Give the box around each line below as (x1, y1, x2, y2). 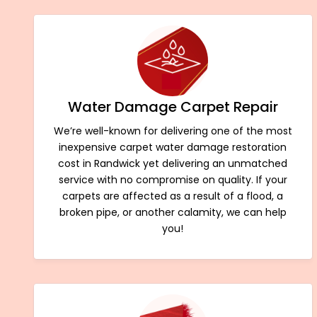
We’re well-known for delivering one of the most (53, 123, 292, 138)
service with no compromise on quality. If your (58, 172, 287, 187)
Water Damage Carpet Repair (67, 96, 278, 117)
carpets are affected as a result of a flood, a (62, 188, 284, 203)
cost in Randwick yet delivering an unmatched (58, 156, 288, 171)
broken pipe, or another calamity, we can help (59, 204, 287, 219)
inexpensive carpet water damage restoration (59, 139, 287, 154)
